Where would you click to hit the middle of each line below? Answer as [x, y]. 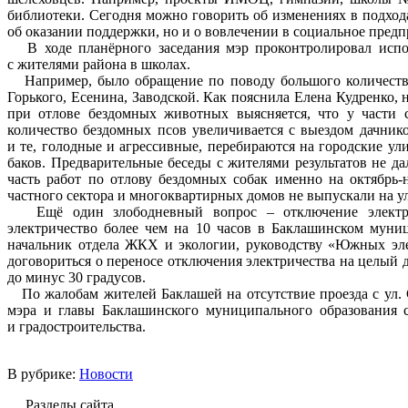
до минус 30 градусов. [76, 277]
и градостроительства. [76, 326]
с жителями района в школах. [99, 64]
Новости [106, 373]
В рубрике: [43, 373]
